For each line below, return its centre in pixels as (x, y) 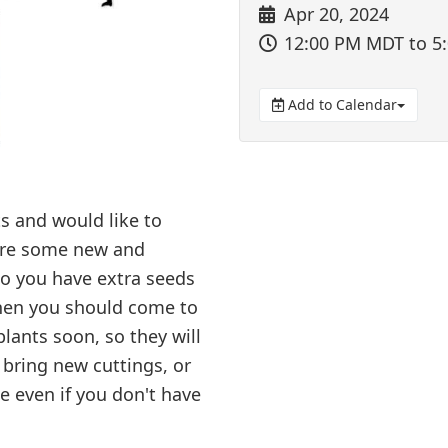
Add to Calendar (340, 104)
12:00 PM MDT (344, 43)
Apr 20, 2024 (336, 14)
